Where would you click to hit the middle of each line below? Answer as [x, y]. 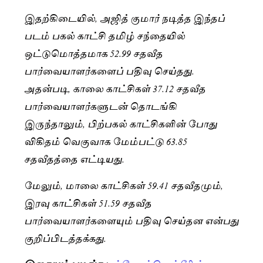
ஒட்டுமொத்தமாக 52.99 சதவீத [93, 53]
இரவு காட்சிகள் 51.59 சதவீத [88, 202]
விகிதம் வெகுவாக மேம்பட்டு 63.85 [106, 141]
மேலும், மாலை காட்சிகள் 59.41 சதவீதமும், [124, 184]
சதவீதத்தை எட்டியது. [74, 159]
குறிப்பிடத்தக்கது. [65, 237]
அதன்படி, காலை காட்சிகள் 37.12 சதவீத [115, 88]
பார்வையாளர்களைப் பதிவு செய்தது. [109, 70]
